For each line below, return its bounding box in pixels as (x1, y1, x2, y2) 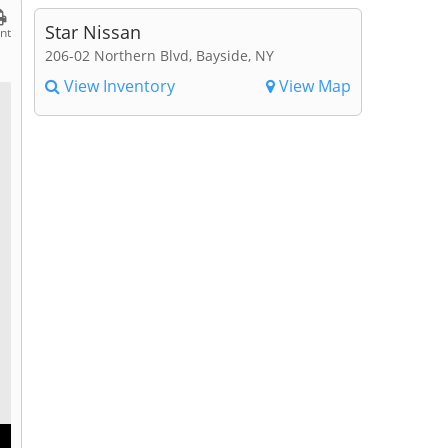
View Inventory (59, 74, 175, 97)
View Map (274, 74, 351, 97)
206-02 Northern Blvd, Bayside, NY (44, 45, 274, 65)
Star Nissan (44, 19, 141, 44)
